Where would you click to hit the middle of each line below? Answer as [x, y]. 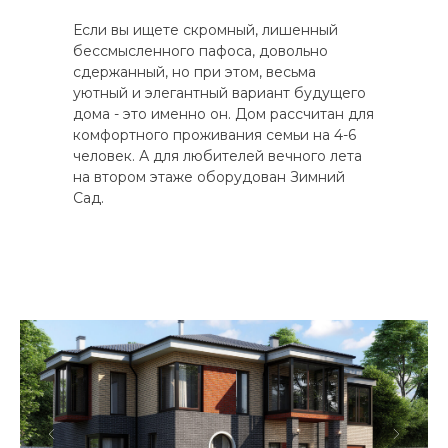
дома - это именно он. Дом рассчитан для [223, 113]
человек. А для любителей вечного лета [217, 155]
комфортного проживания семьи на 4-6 [214, 134]
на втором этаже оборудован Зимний [209, 176]
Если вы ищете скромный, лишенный [205, 29]
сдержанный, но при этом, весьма [194, 71]
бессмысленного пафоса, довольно [200, 50]
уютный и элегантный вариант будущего [219, 92]
